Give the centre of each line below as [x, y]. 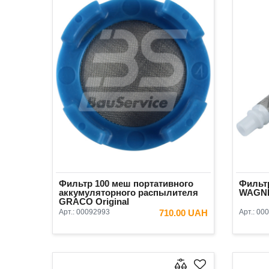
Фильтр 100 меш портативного [126, 183]
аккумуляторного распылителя [128, 192]
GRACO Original [94, 201]
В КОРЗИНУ [169, 233]
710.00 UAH [183, 213]
